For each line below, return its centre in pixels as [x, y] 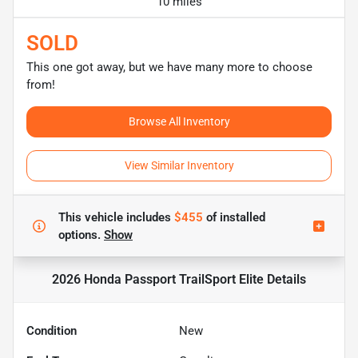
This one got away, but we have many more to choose [169, 67]
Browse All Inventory [179, 121]
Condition [52, 330]
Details [285, 279]
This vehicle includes [116, 217]
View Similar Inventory [179, 165]
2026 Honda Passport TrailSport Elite [158, 279]
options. [81, 235]
